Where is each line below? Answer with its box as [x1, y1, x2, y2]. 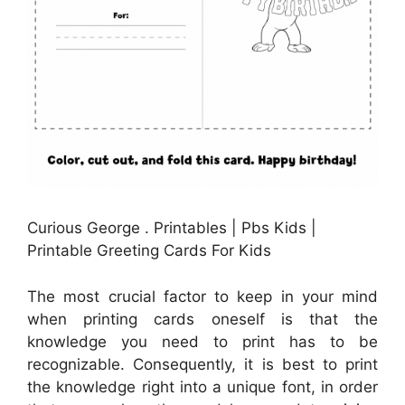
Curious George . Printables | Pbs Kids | [27, 219, 316, 238]
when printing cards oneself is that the [27, 309, 378, 328]
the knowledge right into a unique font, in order [27, 377, 378, 396]
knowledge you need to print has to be [27, 332, 378, 351]
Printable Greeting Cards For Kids [27, 241, 271, 260]
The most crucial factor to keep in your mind [27, 287, 378, 306]
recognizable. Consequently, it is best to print [27, 354, 378, 373]
